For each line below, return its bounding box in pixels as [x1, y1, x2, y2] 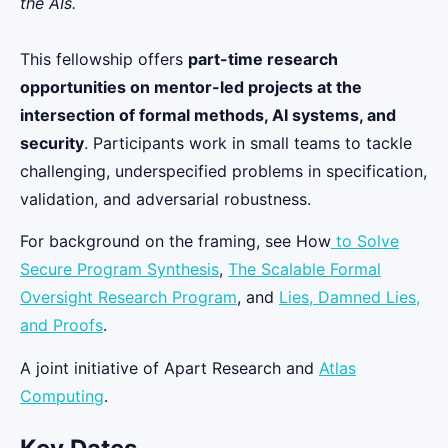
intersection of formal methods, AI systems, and [20, 104, 396, 125]
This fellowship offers [20, 48, 188, 69]
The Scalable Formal [228, 259, 381, 280]
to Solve [331, 231, 399, 252]
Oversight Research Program [20, 287, 237, 308]
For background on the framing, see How [20, 231, 331, 252]
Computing [20, 385, 104, 406]
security [20, 132, 84, 153]
